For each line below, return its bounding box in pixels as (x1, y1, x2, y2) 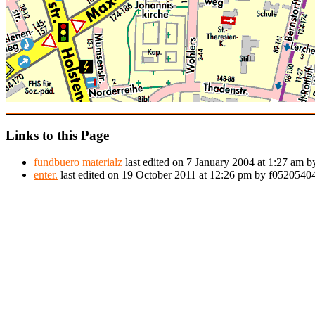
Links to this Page (6, 127, 109, 143)
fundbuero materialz (34, 156, 122, 169)
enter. (34, 169, 58, 181)
